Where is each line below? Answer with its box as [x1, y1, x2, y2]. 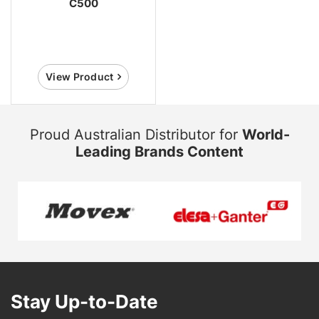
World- [241, 126, 290, 143]
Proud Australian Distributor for [29, 126, 242, 143]
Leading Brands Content [75, 143, 244, 160]
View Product [46, 70, 114, 83]
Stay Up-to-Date [11, 290, 158, 313]
